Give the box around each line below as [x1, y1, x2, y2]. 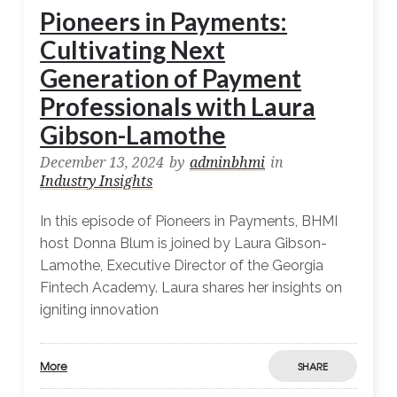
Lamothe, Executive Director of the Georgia [40, 257, 324, 275]
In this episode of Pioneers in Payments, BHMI [40, 213, 339, 230]
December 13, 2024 [40, 154, 165, 172]
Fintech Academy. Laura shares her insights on [40, 279, 343, 297]
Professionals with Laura [40, 91, 316, 122]
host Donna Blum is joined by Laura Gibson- [40, 235, 328, 253]
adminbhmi [190, 154, 266, 172]
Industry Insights [40, 173, 153, 191]
